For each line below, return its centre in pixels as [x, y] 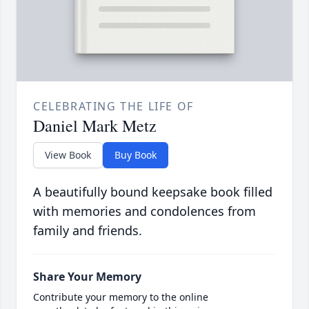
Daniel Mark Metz [95, 126]
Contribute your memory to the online [121, 297]
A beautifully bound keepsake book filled [153, 192]
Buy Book [136, 155]
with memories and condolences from [144, 211]
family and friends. [88, 231]
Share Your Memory [87, 277]
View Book [68, 155]
